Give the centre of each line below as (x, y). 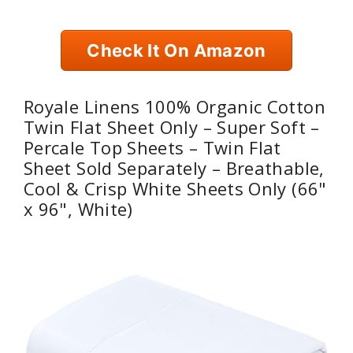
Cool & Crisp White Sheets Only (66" (175, 189)
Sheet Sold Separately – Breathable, (174, 168)
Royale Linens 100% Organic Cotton (175, 107)
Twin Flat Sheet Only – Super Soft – (172, 127)
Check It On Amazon (176, 51)
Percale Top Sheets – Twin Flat (152, 148)
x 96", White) (78, 209)
